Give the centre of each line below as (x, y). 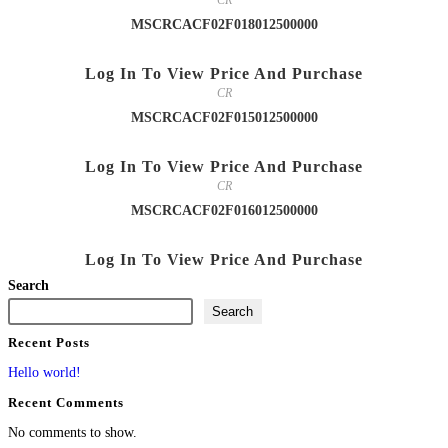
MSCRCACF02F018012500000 (224, 25)
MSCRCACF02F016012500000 (224, 211)
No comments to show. (72, 432)
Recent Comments (66, 402)
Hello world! (44, 372)
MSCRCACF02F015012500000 (224, 118)
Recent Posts (49, 343)
